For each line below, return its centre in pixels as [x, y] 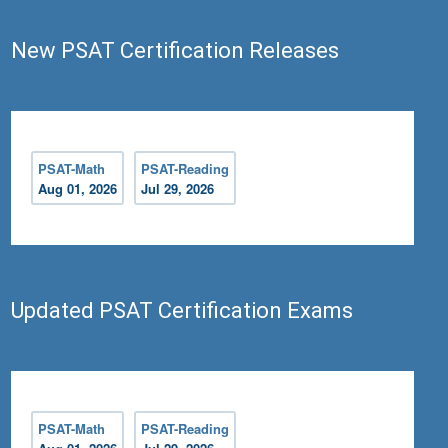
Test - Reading [166, 11]
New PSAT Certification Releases [175, 51]
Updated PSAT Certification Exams [182, 311]
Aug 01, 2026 [78, 189]
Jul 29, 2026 [178, 189]
